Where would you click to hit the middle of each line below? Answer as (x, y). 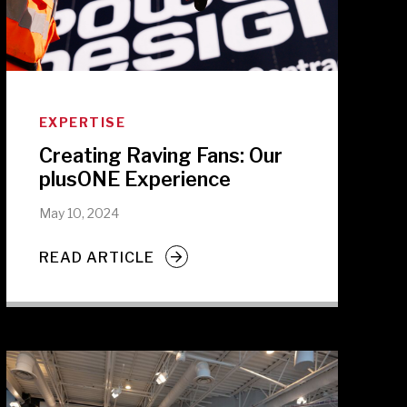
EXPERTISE (82, 122)
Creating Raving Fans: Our (160, 155)
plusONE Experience (134, 179)
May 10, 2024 (79, 213)
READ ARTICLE (96, 257)
